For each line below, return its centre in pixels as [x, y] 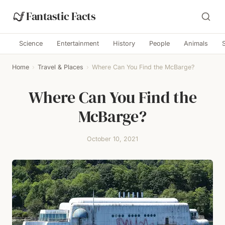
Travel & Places [61, 67]
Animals [196, 43]
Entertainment [78, 43]
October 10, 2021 [113, 139]
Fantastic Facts [61, 16]
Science [31, 43]
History [124, 43]
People [159, 43]
